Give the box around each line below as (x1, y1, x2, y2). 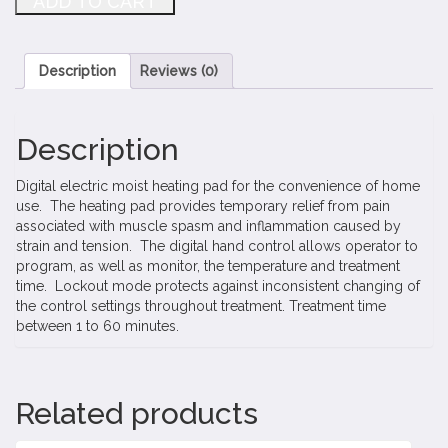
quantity (14, 46, 70, 63)
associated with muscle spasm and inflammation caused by (16, 217, 401, 234)
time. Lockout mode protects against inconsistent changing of (16, 277, 420, 294)
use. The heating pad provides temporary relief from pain (16, 197, 390, 214)
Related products (15, 395, 258, 431)
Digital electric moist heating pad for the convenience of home (16, 177, 420, 194)
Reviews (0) (140, 63, 218, 79)
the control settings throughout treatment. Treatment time (16, 297, 386, 314)
